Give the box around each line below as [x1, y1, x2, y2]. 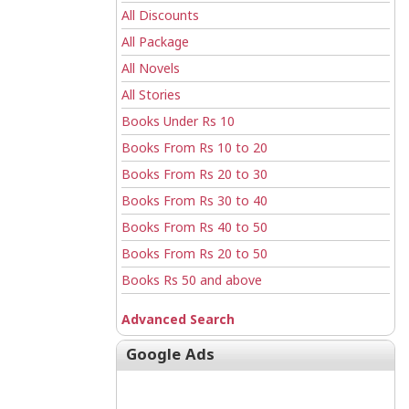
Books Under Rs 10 [121, 115, 235, 131]
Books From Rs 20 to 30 [121, 168, 267, 184]
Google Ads [126, 346, 215, 365]
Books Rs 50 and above [121, 274, 262, 289]
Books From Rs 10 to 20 [121, 142, 267, 157]
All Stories [121, 89, 181, 104]
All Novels [121, 62, 180, 78]
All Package [121, 36, 189, 51]
